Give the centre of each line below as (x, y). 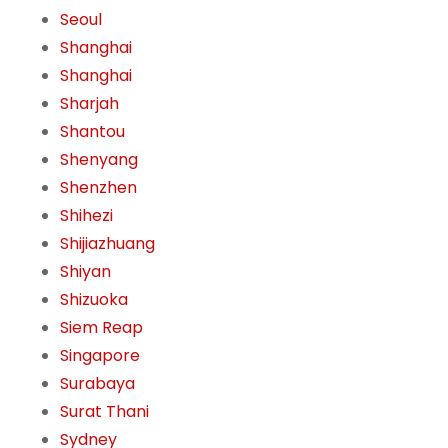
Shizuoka (94, 300)
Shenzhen (98, 188)
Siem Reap (101, 328)
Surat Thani (104, 412)
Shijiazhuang (107, 244)
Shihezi (86, 216)
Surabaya (97, 384)
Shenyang (99, 160)
